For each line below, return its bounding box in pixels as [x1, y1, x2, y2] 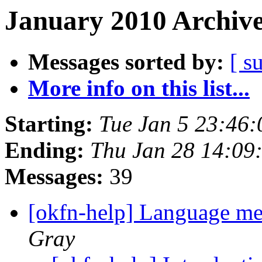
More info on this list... [28, 75, 250, 101]
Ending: [5, 137, 84, 163]
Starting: [5, 111, 93, 137]
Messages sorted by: [28, 49, 224, 75]
